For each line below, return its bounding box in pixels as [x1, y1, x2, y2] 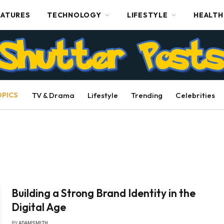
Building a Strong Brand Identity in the [11, 186, 196, 199]
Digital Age [11, 200, 66, 213]
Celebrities [175, 90, 215, 100]
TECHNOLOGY [47, 10, 101, 19]
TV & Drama [31, 90, 74, 100]
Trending [130, 90, 162, 100]
